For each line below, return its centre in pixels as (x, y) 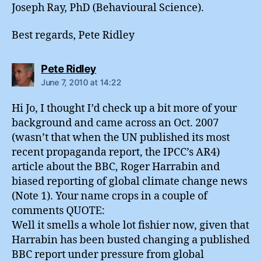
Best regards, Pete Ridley (73, 36)
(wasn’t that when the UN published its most (121, 138)
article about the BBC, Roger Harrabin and (116, 167)
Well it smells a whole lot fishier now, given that (130, 226)
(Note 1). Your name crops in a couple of (110, 196)
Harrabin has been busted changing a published (131, 240)
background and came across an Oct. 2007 (115, 123)
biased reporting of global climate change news (130, 182)
